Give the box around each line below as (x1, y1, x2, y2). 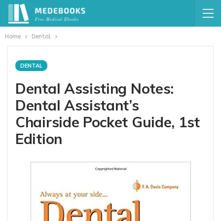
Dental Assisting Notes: (15, 79, 174, 97)
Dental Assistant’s (15, 96, 139, 114)
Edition (15, 130, 62, 147)
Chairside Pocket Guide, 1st (15, 113, 200, 131)
